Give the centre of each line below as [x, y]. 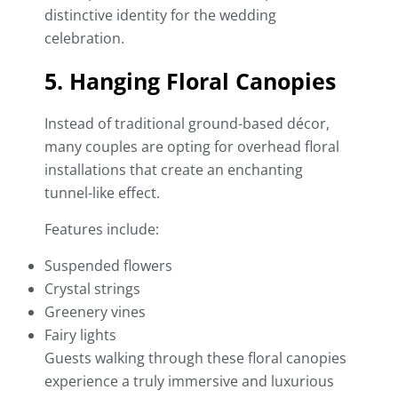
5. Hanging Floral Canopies [190, 81]
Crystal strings [92, 289]
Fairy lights [80, 335]
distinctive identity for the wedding [160, 16]
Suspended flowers [108, 266]
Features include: [102, 230]
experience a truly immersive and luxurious [189, 382]
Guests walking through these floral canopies [195, 358]
